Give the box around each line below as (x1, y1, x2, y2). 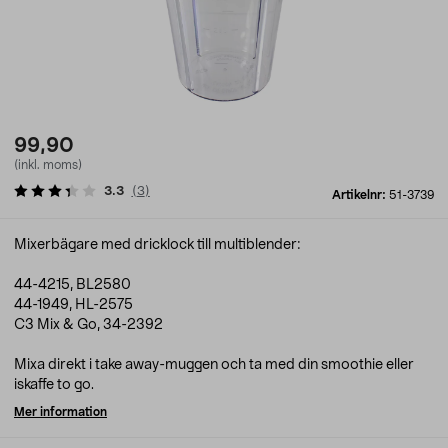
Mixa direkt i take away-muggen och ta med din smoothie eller (14, 358, 414, 372)
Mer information (14, 406, 107, 418)
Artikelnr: (332, 189, 389, 201)
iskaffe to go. (14, 378, 94, 392)
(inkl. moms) (14, 159, 82, 171)
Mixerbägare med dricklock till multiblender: (14, 238, 301, 252)
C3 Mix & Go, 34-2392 (14, 318, 163, 332)
